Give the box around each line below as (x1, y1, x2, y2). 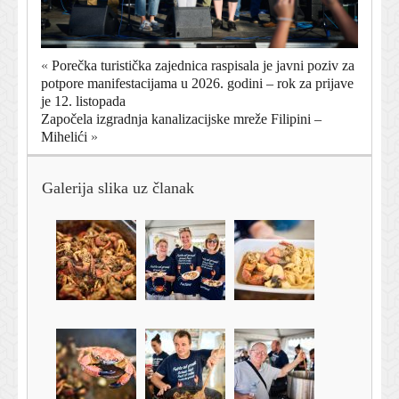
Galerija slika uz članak (42, 178, 194, 197)
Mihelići (41, 128, 87, 144)
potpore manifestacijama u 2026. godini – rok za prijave (41, 75, 354, 91)
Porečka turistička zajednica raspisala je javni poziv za (52, 57, 354, 73)
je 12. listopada (41, 93, 126, 109)
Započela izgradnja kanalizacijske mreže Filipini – (41, 110, 322, 126)
